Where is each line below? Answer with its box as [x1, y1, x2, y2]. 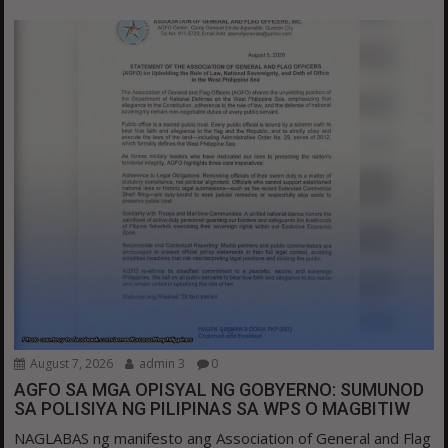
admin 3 [136, 355, 186, 373]
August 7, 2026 [27, 355, 114, 373]
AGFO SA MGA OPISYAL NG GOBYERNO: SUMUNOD [14, 379, 425, 401]
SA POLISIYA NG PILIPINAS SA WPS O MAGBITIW [14, 398, 411, 420]
